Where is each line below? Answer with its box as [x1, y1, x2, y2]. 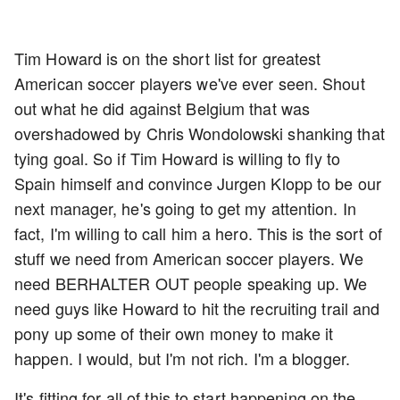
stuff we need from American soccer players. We [14, 246, 363, 270]
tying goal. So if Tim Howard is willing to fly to [14, 146, 340, 170]
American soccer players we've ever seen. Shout [14, 71, 365, 95]
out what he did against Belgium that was [14, 96, 311, 120]
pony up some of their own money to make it [14, 321, 334, 345]
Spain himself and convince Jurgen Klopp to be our [14, 171, 381, 195]
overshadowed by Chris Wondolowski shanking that [14, 121, 385, 145]
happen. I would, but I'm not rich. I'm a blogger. [14, 346, 355, 370]
